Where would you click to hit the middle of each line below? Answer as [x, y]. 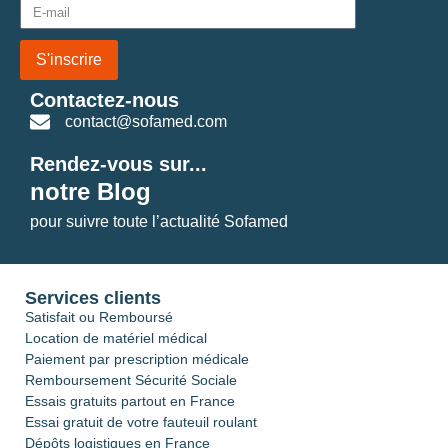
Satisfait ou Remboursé [99, 317]
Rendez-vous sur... [118, 164]
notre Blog [90, 192]
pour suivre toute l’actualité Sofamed [159, 222]
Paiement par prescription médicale [137, 359]
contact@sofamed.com [146, 122]
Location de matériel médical [116, 338]
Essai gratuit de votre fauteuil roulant [141, 422]
